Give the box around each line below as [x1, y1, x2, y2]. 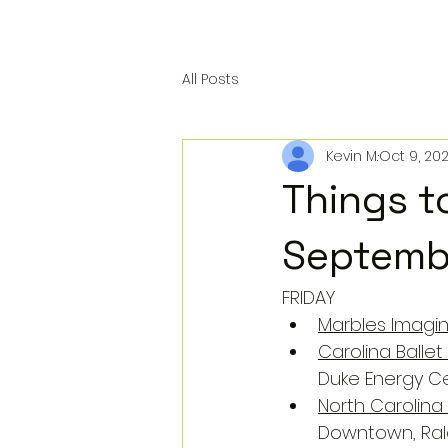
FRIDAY [282, 285, 335, 310]
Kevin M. [326, 145, 378, 166]
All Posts [182, 68, 239, 89]
